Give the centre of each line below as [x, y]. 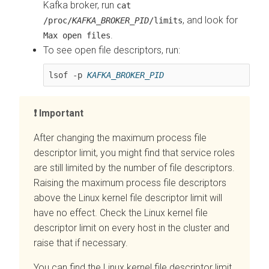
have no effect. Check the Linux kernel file [121, 213]
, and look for [210, 20]
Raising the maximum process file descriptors [130, 183]
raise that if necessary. [81, 243]
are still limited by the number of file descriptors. [134, 168]
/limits [166, 20]
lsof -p [68, 75]
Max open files [77, 35]
